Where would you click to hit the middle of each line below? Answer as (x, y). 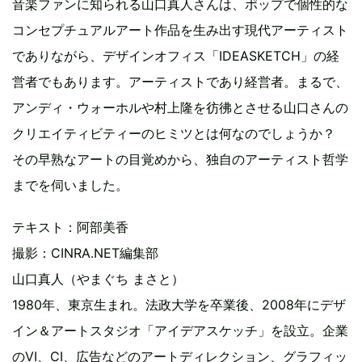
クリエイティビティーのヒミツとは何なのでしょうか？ (180, 133)
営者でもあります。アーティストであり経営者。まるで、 (180, 81)
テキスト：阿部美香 (70, 227)
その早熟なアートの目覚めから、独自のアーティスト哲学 (180, 159)
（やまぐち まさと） (124, 278)
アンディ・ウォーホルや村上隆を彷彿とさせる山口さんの (180, 107)
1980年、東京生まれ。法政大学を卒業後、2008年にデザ (179, 304)
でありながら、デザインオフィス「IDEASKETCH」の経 (176, 55)
